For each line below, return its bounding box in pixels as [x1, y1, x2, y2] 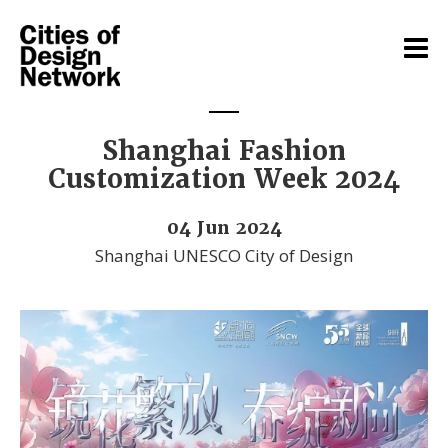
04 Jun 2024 [166, 215, 282, 239]
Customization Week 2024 [48, 162, 400, 196]
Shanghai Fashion [102, 134, 346, 168]
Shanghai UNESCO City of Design [95, 243, 353, 267]
